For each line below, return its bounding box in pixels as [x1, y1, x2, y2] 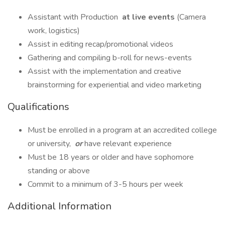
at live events [120, 12, 177, 23]
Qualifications [8, 100, 69, 114]
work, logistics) [28, 25, 82, 36]
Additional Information [8, 199, 111, 213]
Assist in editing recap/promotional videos [28, 39, 173, 50]
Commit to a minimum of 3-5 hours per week [28, 179, 183, 190]
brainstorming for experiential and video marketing [28, 79, 201, 90]
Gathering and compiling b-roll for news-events [28, 52, 192, 63]
